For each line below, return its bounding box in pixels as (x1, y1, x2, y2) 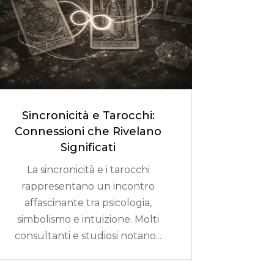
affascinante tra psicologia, (24, 197, 152, 209)
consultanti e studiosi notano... (15, 230, 162, 242)
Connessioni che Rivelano (15, 125, 162, 139)
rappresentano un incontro (21, 180, 155, 193)
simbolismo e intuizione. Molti (17, 213, 160, 226)
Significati (61, 141, 116, 155)
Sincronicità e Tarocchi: (21, 109, 155, 123)
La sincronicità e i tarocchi (26, 164, 150, 176)
